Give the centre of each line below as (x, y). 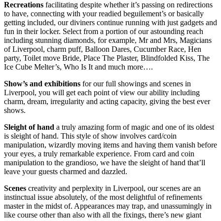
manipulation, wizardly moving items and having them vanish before (110, 145)
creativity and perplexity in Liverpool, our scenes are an (113, 188)
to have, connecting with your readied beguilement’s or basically (104, 13)
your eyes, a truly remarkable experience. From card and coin (99, 153)
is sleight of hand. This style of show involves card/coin (90, 136)
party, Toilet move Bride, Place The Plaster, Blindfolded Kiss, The (107, 58)
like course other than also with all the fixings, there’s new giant (103, 215)
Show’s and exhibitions (42, 83)
